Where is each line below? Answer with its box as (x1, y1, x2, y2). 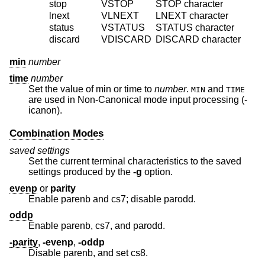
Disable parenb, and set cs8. (28, 247, 148, 258)
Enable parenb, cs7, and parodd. (28, 221, 165, 231)
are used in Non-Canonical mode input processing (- (28, 94, 77, 105)
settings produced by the (118, 167, 133, 177)
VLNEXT (101, 11, 140, 21)
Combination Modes (9, 128, 104, 140)
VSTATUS (101, 22, 146, 33)
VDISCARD (101, 34, 152, 45)
